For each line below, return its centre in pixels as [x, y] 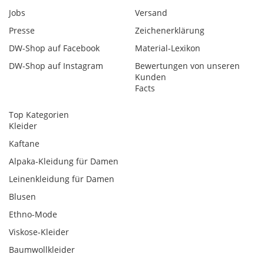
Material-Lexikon [168, 48]
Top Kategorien [39, 115]
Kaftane [24, 144]
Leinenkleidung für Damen [62, 179]
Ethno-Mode [33, 214]
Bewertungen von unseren [187, 66]
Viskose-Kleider [39, 232]
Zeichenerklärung [170, 31]
